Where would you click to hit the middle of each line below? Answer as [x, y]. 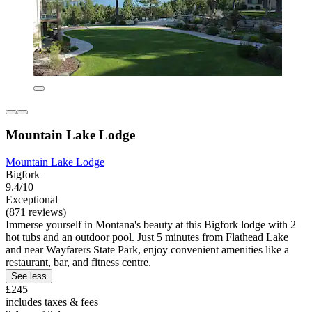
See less [29, 276]
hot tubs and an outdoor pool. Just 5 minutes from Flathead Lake [147, 237]
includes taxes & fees [52, 302]
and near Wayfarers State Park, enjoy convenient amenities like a [147, 250]
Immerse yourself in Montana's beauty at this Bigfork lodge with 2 [151, 225]
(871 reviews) [36, 212]
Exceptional [32, 200]
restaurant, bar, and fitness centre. [78, 263]
